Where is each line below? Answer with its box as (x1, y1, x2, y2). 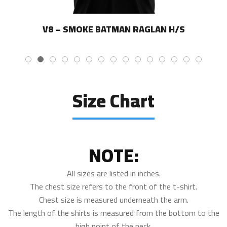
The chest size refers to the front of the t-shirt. (30, 178, 197, 194)
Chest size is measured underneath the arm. (39, 192, 188, 207)
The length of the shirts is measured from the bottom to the (8, 205, 219, 220)
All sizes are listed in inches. (66, 165, 161, 181)
